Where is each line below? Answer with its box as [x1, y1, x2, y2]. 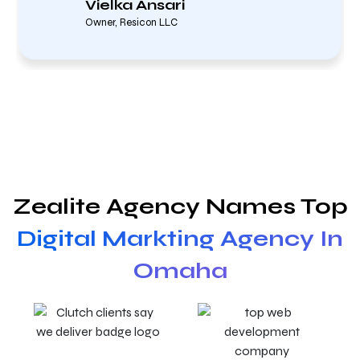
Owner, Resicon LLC [85, 15, 178, 29]
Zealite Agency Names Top [12, 193, 348, 220]
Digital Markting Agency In [17, 225, 343, 252]
